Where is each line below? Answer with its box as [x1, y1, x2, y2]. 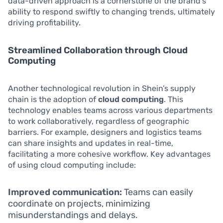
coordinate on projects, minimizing [8, 198, 150, 210]
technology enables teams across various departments [8, 106, 213, 115]
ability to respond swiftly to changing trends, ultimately [8, 7, 215, 17]
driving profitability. [8, 18, 81, 28]
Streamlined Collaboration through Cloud [8, 45, 188, 56]
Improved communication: [8, 187, 122, 198]
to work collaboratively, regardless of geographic [8, 116, 189, 126]
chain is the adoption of [8, 95, 98, 105]
